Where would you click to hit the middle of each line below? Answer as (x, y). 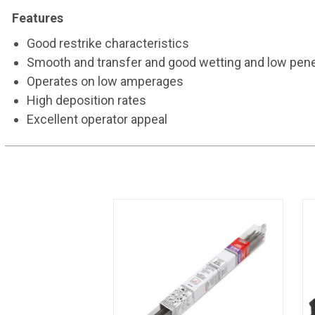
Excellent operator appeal (97, 119)
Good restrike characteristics (108, 43)
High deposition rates (86, 100)
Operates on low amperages (105, 81)
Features (38, 18)
